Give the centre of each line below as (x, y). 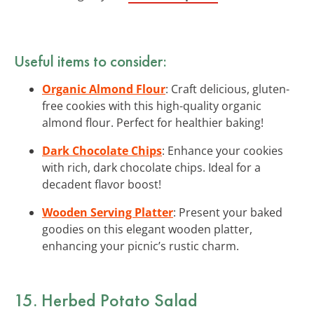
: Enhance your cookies (223, 150)
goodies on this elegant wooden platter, (147, 229)
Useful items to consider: (90, 61)
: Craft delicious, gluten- (227, 89)
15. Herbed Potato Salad (106, 300)
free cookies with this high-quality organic (152, 105)
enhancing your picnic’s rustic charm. (141, 246)
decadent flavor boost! (102, 184)
